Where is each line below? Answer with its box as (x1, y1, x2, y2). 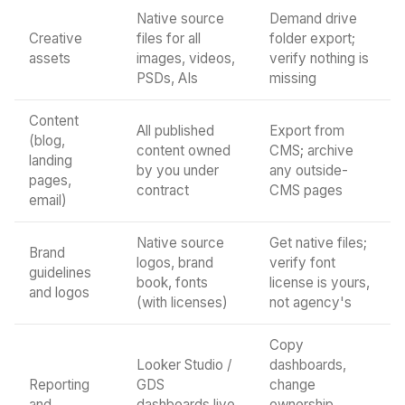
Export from (269, 122, 344, 139)
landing (29, 152, 72, 169)
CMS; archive (269, 142, 353, 159)
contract (137, 182, 189, 199)
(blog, (29, 132, 65, 149)
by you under (137, 162, 219, 179)
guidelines (29, 264, 91, 281)
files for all (137, 30, 201, 47)
